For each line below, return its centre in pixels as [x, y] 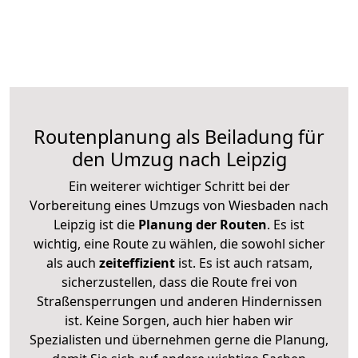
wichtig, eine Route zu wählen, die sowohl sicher [179, 243]
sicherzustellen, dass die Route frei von [179, 282]
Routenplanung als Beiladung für [179, 136]
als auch [72, 263]
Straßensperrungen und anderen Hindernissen [179, 301]
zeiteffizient [137, 263]
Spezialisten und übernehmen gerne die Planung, [179, 339]
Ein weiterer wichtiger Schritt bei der [179, 186]
